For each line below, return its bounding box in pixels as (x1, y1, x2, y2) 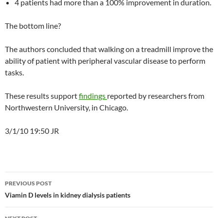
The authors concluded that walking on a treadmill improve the (5, 44, 213, 54)
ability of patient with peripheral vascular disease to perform (5, 56, 205, 65)
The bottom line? (5, 21, 61, 30)
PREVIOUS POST (5, 180, 52, 187)
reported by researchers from (107, 91, 204, 100)
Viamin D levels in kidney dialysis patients (5, 191, 130, 199)
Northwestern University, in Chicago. (5, 103, 128, 112)
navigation (4, 189, 65, 204)
